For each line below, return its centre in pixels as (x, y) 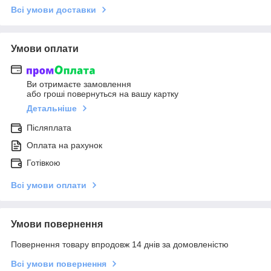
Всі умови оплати (49, 185)
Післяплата (49, 127)
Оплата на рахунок (64, 145)
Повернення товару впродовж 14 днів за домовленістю (120, 244)
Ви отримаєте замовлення (79, 84)
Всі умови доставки (54, 10)
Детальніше (52, 108)
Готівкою (44, 162)
